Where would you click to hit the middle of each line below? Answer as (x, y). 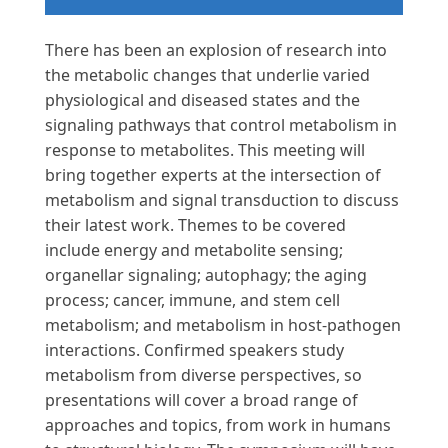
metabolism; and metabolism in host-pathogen (223, 324)
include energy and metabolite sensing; (194, 249)
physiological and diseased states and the (202, 99)
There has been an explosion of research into (216, 49)
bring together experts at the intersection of (213, 174)
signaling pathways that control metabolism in (221, 124)
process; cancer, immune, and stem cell (192, 299)
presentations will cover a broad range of (201, 399)
